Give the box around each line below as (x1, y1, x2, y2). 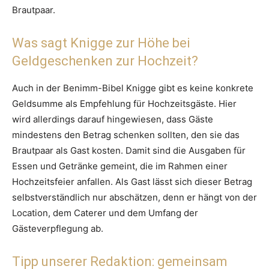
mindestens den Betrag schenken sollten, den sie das (12, 129, 240, 141)
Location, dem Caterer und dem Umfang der (12, 207, 198, 219)
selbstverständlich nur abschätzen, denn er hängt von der (12, 192, 257, 204)
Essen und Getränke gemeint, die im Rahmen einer (12, 160, 228, 172)
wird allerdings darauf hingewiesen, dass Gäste (12, 113, 213, 125)
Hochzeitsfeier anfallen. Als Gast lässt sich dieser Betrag (12, 176, 252, 188)
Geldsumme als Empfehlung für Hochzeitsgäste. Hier (12, 98, 237, 110)
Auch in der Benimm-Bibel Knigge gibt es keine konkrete (12, 82, 253, 94)
